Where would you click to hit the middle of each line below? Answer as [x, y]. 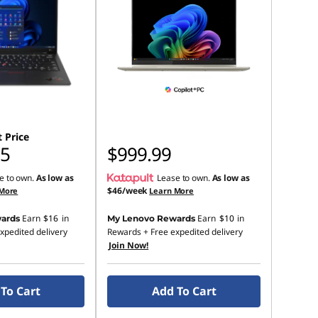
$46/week [127, 191]
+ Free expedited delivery [192, 232]
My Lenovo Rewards [152, 218]
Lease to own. [185, 178]
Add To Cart [184, 291]
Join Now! [129, 245]
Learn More [172, 191]
